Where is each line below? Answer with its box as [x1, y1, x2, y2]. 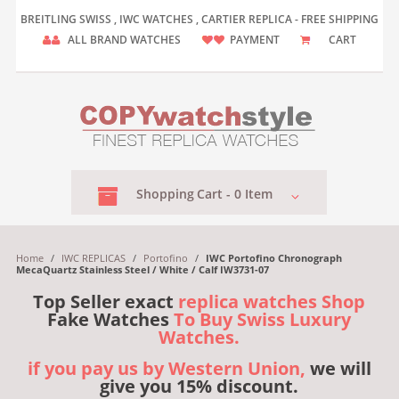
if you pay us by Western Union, [27, 356, 305, 380]
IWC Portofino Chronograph [205, 251, 342, 265]
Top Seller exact [33, 289, 179, 313]
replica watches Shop [178, 289, 366, 313]
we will [305, 356, 371, 380]
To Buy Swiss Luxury [174, 307, 352, 331]
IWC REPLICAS [61, 251, 126, 265]
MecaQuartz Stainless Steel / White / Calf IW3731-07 [15, 263, 269, 276]
